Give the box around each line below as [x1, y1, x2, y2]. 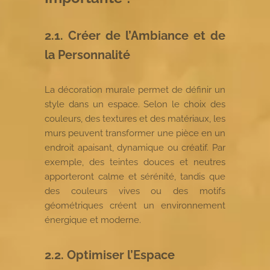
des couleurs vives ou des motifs [45, 185, 225, 196]
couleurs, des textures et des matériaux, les [45, 113, 225, 124]
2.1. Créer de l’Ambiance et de [45, 28, 225, 43]
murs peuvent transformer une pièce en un [45, 127, 225, 139]
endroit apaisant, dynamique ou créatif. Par [45, 142, 225, 153]
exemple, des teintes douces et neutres [45, 156, 225, 168]
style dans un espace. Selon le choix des [45, 98, 225, 110]
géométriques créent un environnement [45, 199, 225, 211]
